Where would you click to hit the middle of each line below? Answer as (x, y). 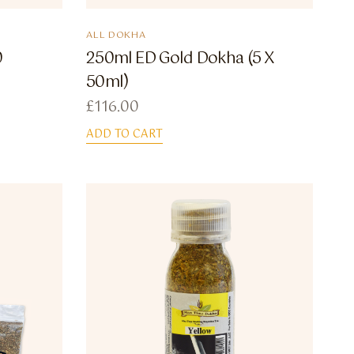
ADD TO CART (125, 134)
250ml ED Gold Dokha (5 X (181, 58)
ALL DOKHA (116, 35)
